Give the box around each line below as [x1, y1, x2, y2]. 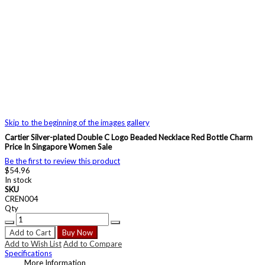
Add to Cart [9, 228, 51, 238]
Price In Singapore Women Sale [5, 141, 112, 151]
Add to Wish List [5, 239, 62, 249]
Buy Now [62, 228, 93, 238]
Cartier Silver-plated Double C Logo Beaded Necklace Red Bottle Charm [5, 132, 253, 142]
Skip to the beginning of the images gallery [5, 117, 150, 127]
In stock [5, 175, 32, 185]
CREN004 [5, 194, 38, 204]
